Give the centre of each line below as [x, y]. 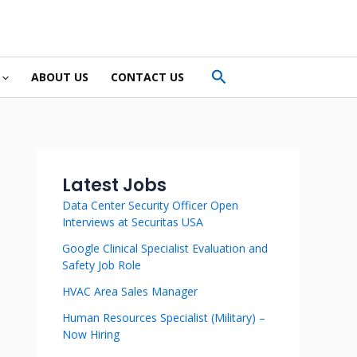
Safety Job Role [102, 265]
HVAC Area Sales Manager [130, 291]
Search [235, 76]
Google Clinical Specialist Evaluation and [165, 248]
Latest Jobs [114, 185]
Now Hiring [91, 334]
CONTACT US [147, 77]
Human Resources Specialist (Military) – [164, 318]
